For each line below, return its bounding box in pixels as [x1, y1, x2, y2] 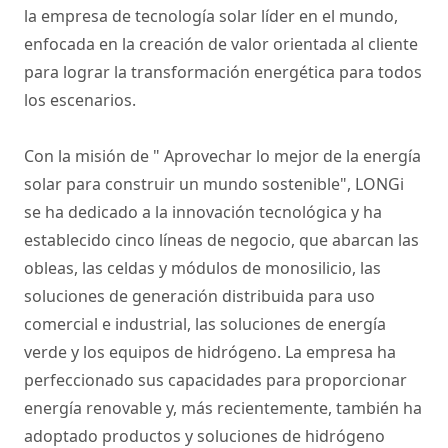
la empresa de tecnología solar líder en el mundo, [24, 5, 398, 28]
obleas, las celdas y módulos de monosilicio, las [24, 257, 381, 280]
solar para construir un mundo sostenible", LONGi [24, 173, 404, 196]
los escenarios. [24, 89, 136, 112]
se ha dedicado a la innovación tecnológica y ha [24, 201, 382, 224]
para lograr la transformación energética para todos [24, 61, 422, 84]
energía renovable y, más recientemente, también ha [24, 397, 422, 420]
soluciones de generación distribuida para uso [24, 285, 375, 308]
